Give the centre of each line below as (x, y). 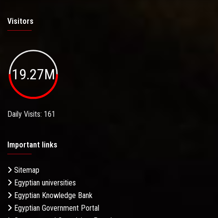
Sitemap (26, 170)
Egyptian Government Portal (56, 208)
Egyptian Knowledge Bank (52, 196)
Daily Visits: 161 (31, 114)
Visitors (20, 21)
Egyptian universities (44, 183)
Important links (32, 145)
